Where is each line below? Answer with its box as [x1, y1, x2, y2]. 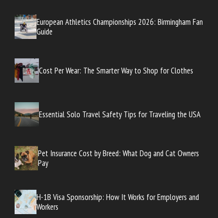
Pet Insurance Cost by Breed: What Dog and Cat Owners [37, 148, 199, 159]
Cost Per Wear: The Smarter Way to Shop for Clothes [39, 65, 193, 76]
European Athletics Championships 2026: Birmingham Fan [36, 17, 203, 28]
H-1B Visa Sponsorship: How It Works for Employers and [36, 192, 199, 203]
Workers [36, 201, 58, 213]
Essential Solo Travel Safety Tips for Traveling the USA [39, 109, 200, 120]
